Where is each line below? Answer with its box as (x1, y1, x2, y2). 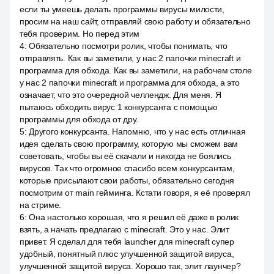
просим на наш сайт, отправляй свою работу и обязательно (20, 17, 251, 26)
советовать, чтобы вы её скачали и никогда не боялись (20, 151, 231, 161)
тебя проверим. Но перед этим (20, 29, 140, 39)
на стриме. (20, 200, 62, 210)
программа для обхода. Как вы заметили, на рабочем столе (20, 65, 252, 75)
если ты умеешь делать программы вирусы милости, (20, 4, 224, 14)
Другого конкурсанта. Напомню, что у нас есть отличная (29, 127, 246, 136)
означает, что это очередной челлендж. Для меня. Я (20, 90, 221, 100)
